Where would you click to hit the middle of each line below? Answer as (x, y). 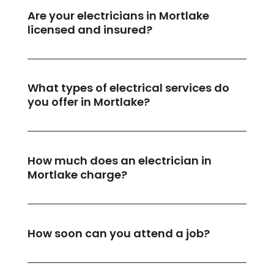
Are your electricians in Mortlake (118, 15)
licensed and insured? (90, 29)
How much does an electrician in (119, 161)
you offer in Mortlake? (88, 102)
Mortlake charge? (77, 175)
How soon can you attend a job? (118, 233)
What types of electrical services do (128, 88)
